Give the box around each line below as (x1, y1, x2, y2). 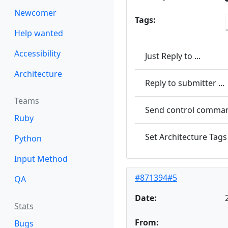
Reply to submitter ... (145, 77, 224, 89)
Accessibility (14, 48, 61, 59)
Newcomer (14, 7, 56, 18)
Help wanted (14, 27, 63, 39)
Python (14, 133, 42, 144)
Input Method (14, 153, 68, 164)
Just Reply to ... (145, 50, 201, 62)
